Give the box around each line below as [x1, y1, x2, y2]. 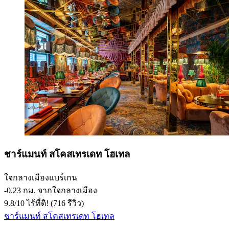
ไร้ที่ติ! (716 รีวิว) [25, 199, 84, 208]
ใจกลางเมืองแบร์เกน [4, 173, 77, 182]
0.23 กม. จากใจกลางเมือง [7, 186, 97, 195]
